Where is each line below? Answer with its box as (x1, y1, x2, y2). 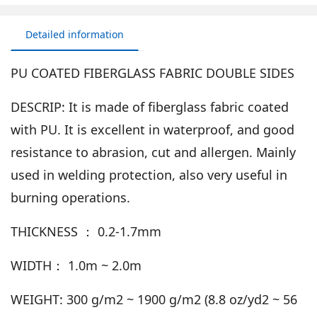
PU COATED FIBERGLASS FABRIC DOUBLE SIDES (11, 64, 294, 82)
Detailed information (25, 28, 124, 42)
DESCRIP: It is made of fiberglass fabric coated (11, 98, 289, 116)
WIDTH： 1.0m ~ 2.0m (11, 257, 142, 275)
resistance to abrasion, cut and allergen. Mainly (11, 144, 296, 161)
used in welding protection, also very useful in (11, 166, 287, 184)
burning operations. (11, 189, 130, 207)
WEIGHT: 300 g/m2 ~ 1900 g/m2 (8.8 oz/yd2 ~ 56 (11, 291, 297, 309)
